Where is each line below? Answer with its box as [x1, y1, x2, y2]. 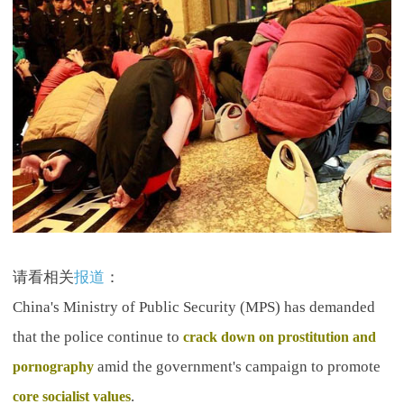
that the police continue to [12, 327, 183, 345]
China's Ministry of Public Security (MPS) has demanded [12, 298, 375, 316]
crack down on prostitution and [182, 328, 376, 344]
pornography [12, 358, 94, 374]
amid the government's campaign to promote [93, 357, 381, 375]
